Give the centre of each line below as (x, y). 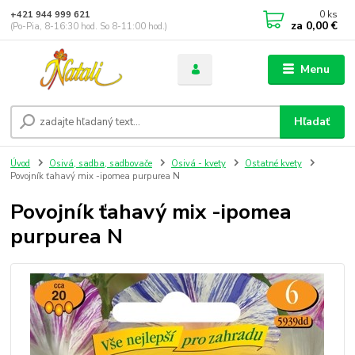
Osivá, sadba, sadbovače (101, 164)
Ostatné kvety (273, 164)
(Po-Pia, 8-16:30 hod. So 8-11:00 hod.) (89, 26)
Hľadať (312, 122)
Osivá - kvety (198, 164)
